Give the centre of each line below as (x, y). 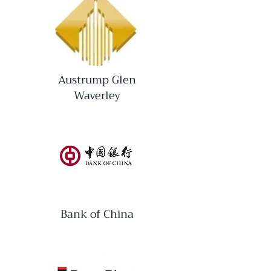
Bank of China (97, 214)
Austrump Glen (97, 80)
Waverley (97, 96)
